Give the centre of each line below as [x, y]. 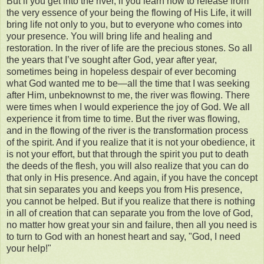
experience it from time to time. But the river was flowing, [123, 119]
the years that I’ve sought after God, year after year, [112, 60]
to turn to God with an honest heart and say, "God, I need [123, 237]
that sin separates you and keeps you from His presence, [124, 190]
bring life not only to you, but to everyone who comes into [124, 25]
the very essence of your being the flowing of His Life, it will [129, 13]
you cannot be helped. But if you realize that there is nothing [131, 202]
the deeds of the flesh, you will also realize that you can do [128, 166]
